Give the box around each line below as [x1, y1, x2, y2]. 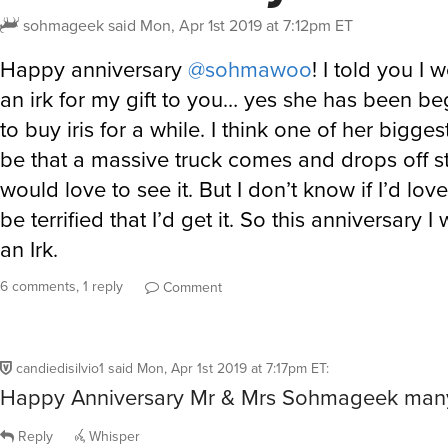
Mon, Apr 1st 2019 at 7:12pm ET [140, 14, 353, 37]
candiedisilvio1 [16, 358, 104, 380]
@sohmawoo [188, 53, 312, 86]
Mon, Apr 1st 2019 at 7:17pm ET [137, 358, 326, 380]
